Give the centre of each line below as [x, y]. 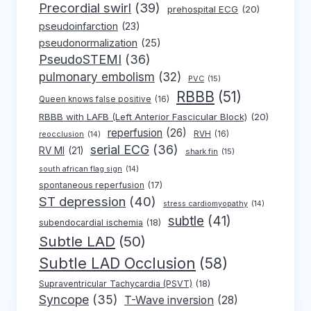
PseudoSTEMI [80, 60]
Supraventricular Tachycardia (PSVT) [116, 284]
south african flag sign [81, 169]
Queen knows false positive [95, 100]
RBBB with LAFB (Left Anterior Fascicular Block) [143, 117]
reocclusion [61, 135]
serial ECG [120, 150]
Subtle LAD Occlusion [117, 263]
